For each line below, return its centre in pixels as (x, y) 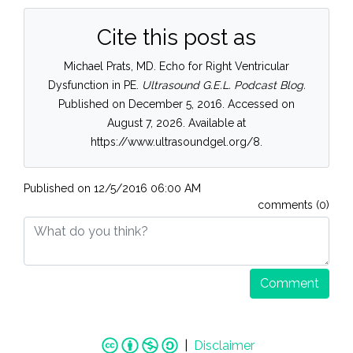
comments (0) (294, 205)
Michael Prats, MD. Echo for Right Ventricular (176, 67)
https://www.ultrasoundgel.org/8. (176, 142)
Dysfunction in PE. (93, 85)
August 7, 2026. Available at (176, 123)
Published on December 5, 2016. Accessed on (176, 104)
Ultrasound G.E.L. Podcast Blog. (223, 85)
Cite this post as (176, 38)
